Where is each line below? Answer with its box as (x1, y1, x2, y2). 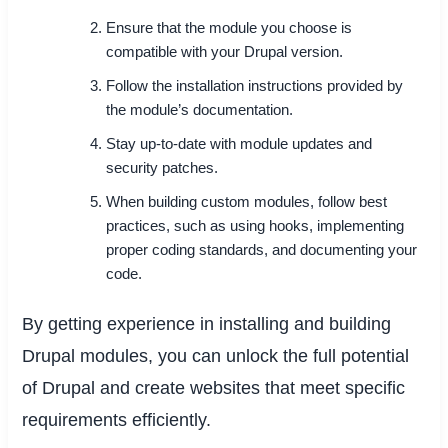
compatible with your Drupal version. (106, 44, 344, 61)
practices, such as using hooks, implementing (106, 218, 405, 235)
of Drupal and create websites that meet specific (22, 378, 406, 399)
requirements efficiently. (22, 410, 212, 431)
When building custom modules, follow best (106, 194, 388, 211)
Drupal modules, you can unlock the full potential (22, 346, 410, 367)
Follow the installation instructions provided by (106, 78, 404, 95)
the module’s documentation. (106, 102, 294, 119)
